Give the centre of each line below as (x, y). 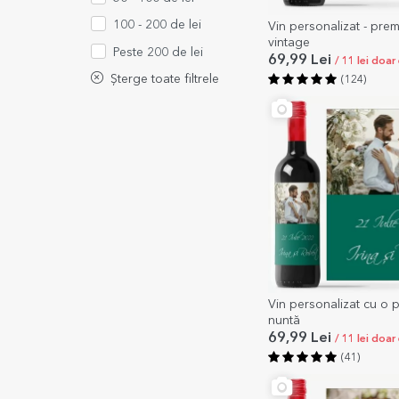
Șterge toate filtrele (161, 80)
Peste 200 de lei (158, 53)
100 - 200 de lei (157, 25)
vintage (289, 42)
